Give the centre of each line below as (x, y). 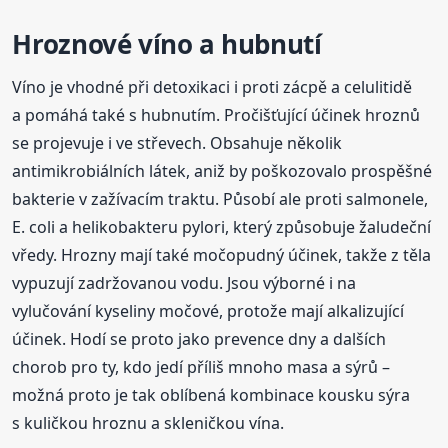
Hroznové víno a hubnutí (167, 44)
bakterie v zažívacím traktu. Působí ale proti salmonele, (220, 199)
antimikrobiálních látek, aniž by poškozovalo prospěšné (222, 171)
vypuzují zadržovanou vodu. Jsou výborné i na (184, 283)
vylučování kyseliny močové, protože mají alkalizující (208, 311)
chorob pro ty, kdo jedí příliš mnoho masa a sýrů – (201, 367)
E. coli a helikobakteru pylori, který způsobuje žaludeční (222, 227)
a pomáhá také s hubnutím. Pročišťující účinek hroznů (216, 115)
